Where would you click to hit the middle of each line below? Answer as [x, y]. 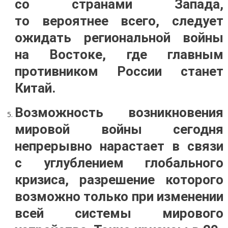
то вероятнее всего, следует [119, 21]
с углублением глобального [119, 163]
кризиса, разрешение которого [119, 180]
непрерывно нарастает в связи [119, 146]
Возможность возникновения [119, 112]
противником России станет [119, 71]
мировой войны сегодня [119, 129]
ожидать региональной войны [119, 38]
